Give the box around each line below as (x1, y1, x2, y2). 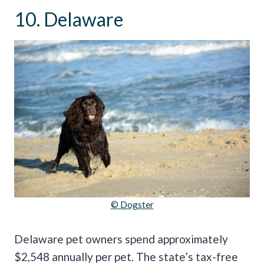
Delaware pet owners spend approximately (14, 232, 228, 246)
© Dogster (110, 199, 154, 210)
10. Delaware (14, 7, 123, 31)
